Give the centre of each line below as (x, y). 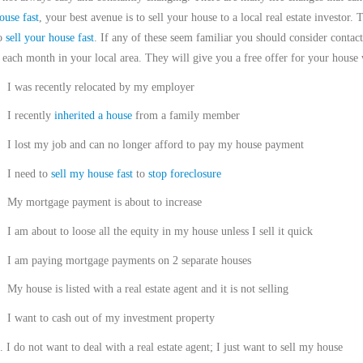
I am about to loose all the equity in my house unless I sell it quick (160, 231)
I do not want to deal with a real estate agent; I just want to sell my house (174, 347)
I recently (30, 116)
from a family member (186, 116)
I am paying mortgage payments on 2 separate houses (129, 260)
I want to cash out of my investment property (111, 318)
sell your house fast (49, 38)
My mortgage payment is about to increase (104, 203)
